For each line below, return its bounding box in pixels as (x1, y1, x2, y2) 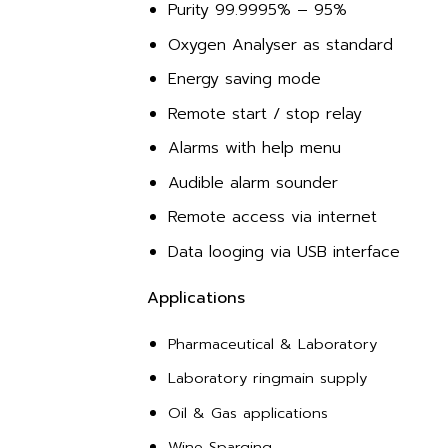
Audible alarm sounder (167, 170, 338, 195)
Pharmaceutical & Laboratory (167, 332, 377, 355)
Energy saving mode (167, 67, 321, 92)
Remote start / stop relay (167, 101, 362, 126)
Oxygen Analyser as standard (167, 32, 393, 57)
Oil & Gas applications (167, 401, 328, 424)
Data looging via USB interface (167, 240, 400, 265)
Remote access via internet (167, 205, 377, 230)
